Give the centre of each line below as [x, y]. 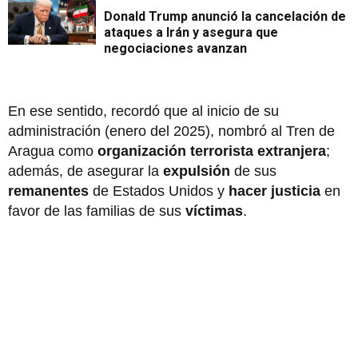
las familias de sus [125, 211]
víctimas [214, 211]
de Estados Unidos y [159, 191]
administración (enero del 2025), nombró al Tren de [171, 131]
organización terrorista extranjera [212, 151]
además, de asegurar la [86, 171]
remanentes [48, 191]
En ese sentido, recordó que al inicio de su [143, 111]
